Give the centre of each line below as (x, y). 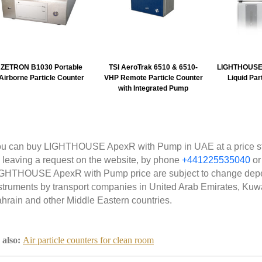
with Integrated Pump (154, 88)
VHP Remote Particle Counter (153, 78)
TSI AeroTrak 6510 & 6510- (154, 67)
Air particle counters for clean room (88, 240)
